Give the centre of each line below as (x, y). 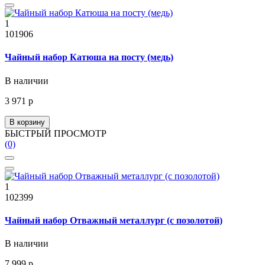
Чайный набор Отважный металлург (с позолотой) (114, 220)
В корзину (27, 122)
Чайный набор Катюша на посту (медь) (89, 57)
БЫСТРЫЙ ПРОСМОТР (56, 133)
